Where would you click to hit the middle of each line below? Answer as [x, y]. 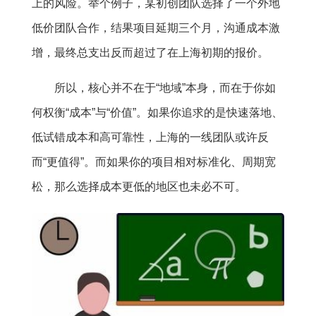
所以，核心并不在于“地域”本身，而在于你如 [165, 87]
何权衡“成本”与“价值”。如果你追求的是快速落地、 [157, 112]
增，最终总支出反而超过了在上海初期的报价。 [150, 52]
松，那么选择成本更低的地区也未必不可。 [139, 186]
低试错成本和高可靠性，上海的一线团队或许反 [150, 137]
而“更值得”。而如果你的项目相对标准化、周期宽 [153, 162]
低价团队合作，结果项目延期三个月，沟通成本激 [156, 28]
